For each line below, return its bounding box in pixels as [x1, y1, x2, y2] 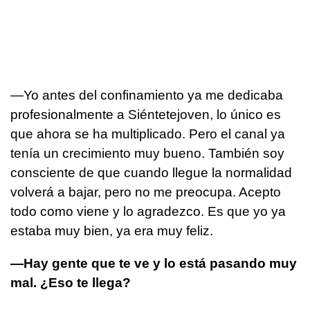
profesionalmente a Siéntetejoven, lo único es [10, 107, 281, 122]
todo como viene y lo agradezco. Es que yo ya [10, 204, 286, 219]
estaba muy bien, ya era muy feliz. [10, 224, 213, 239]
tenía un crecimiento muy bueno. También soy [10, 146, 284, 161]
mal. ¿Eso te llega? [10, 275, 131, 291]
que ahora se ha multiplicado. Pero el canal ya [10, 127, 285, 142]
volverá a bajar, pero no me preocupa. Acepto [10, 185, 281, 200]
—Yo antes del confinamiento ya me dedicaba [10, 88, 283, 103]
